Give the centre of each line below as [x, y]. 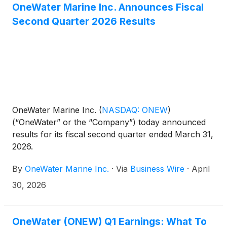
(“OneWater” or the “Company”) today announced [109, 122]
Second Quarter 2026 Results [84, 22]
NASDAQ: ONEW [135, 110]
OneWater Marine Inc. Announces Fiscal [108, 7]
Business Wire [157, 169]
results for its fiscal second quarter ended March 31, [113, 135]
